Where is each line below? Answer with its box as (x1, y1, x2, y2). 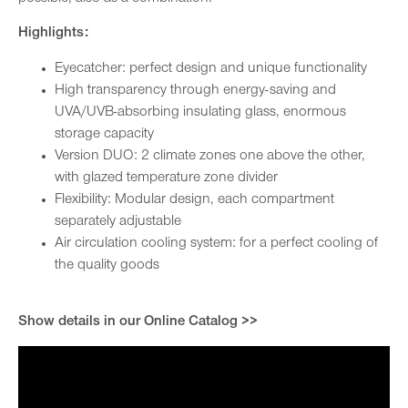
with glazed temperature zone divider (55, 170, 278, 186)
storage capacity (55, 127, 154, 142)
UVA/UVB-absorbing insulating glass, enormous (55, 105, 346, 120)
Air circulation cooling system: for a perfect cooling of (55, 236, 378, 251)
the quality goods (55, 258, 159, 273)
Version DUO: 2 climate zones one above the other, (55, 148, 365, 164)
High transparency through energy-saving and (55, 83, 336, 98)
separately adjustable (55, 214, 181, 229)
